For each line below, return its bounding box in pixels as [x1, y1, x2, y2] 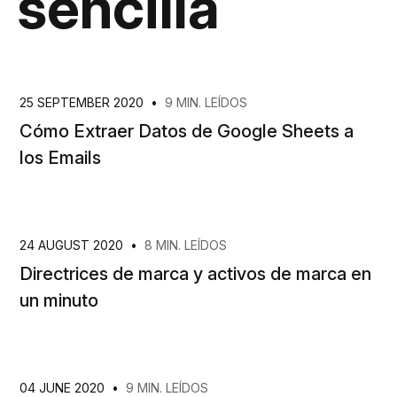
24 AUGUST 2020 [19, 237, 127, 253]
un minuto [19, 290, 98, 311]
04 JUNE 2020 [19, 380, 108, 395]
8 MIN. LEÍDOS [144, 237, 227, 253]
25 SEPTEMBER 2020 [19, 95, 147, 110]
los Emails [19, 147, 101, 168]
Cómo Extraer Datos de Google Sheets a [19, 121, 354, 142]
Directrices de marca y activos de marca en [19, 263, 371, 284]
